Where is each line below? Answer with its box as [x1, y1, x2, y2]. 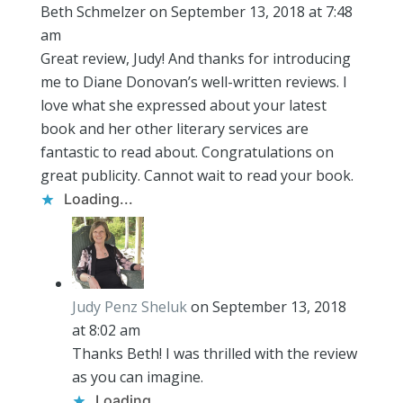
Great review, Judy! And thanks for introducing [40, 49, 351, 68]
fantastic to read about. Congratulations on [40, 142, 334, 162]
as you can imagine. [71, 367, 203, 387]
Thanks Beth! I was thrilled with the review [71, 344, 357, 363]
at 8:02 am [71, 320, 140, 340]
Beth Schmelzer [40, 2, 146, 22]
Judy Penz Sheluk [71, 297, 187, 317]
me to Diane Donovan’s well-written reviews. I [40, 72, 347, 92]
